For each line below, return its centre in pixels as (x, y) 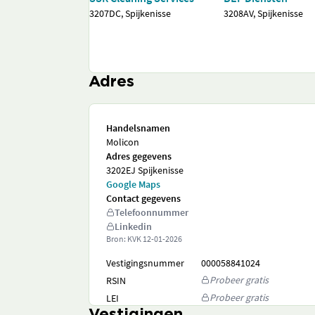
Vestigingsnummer (145, 263)
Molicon (123, 142)
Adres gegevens (139, 156)
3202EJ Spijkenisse (145, 170)
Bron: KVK (124, 239)
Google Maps (133, 184)
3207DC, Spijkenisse (130, 13)
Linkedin (133, 226)
